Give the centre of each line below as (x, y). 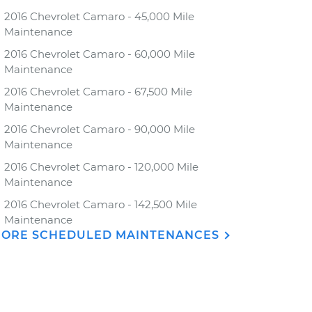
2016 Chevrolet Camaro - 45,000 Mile (99, 16)
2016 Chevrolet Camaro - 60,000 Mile (100, 54)
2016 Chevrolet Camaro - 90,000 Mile (100, 129)
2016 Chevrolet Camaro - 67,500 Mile (98, 92)
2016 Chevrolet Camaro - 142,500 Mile (101, 204)
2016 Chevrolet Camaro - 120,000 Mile (101, 167)
